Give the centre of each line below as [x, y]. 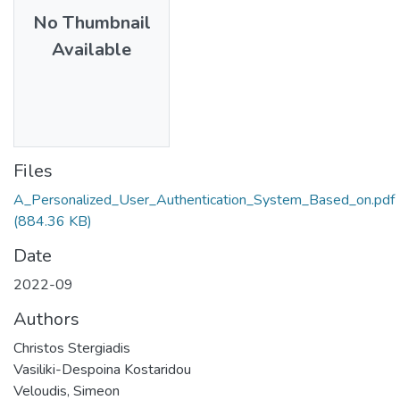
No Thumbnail [92, 22]
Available [92, 49]
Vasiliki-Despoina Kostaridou [102, 369]
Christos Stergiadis [72, 348]
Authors [46, 319]
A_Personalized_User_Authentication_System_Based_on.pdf [204, 200]
